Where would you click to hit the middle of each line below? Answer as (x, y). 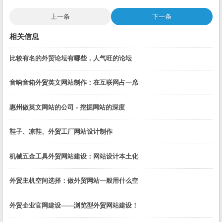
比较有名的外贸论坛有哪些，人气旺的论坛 (70, 58)
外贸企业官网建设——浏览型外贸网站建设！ (74, 206)
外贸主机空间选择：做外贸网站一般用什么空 (74, 181)
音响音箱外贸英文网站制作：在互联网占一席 (74, 83)
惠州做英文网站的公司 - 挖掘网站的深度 (67, 107)
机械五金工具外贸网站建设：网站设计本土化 (74, 156)
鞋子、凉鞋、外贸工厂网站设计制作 (61, 132)
